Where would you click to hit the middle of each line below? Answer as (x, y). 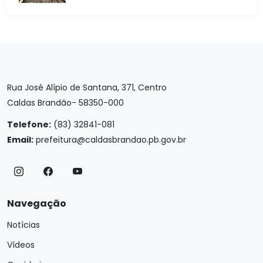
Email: (20, 140)
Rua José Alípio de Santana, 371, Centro (87, 87)
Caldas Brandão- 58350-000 (65, 103)
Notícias (23, 225)
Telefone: (29, 124)
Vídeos (21, 245)
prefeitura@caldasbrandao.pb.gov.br (111, 140)
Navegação (37, 203)
